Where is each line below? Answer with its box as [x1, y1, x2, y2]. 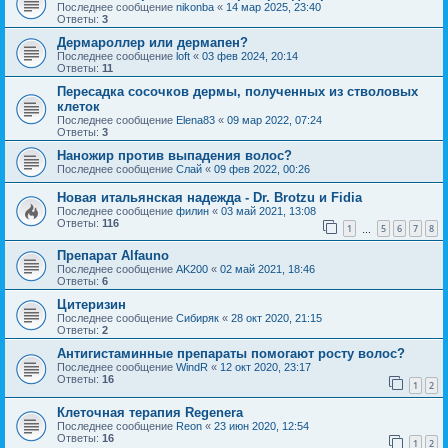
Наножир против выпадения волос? [57, 147, 292, 163]
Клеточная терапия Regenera [57, 404, 243, 420]
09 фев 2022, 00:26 [214, 162, 310, 175]
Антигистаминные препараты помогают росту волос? [57, 346, 405, 362]
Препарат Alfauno [57, 248, 169, 264]
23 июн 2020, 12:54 [214, 419, 309, 432]
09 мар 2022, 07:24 [227, 113, 322, 126]
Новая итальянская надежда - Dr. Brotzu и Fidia [57, 189, 362, 205]
